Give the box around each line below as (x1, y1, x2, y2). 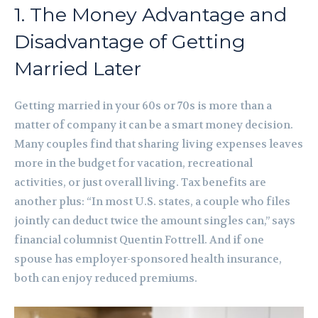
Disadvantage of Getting (14, 30, 246, 54)
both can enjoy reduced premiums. (14, 271, 197, 286)
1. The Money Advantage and (14, 3, 287, 27)
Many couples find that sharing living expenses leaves (14, 137, 303, 152)
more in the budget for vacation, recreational (14, 156, 253, 171)
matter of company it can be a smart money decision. (14, 118, 293, 133)
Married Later (14, 57, 141, 81)
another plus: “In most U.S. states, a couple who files (14, 194, 290, 209)
